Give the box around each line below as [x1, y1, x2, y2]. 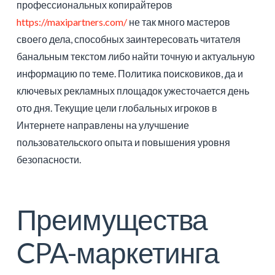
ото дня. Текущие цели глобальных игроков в [16, 102, 217, 114]
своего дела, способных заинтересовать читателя [16, 33, 241, 45]
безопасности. [16, 153, 81, 166]
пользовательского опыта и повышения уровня [16, 136, 230, 149]
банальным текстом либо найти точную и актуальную [16, 50, 255, 63]
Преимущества [16, 203, 207, 237]
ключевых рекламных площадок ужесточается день [16, 85, 249, 97]
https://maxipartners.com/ [16, 16, 127, 28]
